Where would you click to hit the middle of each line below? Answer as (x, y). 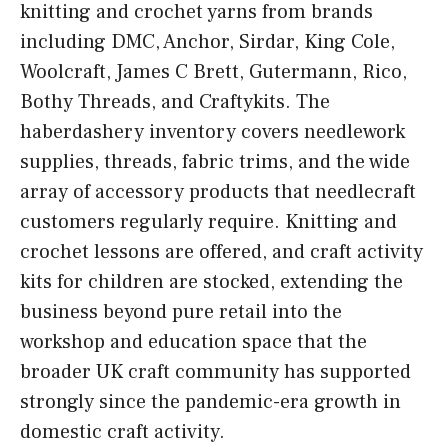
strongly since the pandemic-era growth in (210, 402)
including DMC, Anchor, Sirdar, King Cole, (207, 42)
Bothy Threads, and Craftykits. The (175, 102)
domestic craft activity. (122, 432)
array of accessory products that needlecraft (218, 192)
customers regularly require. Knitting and (208, 222)
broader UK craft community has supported (215, 372)
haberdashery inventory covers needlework (212, 132)
